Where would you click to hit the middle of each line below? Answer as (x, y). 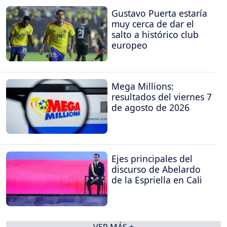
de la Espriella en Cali (157, 180)
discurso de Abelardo (156, 169)
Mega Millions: (143, 86)
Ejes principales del (152, 159)
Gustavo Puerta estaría (159, 13)
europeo (129, 45)
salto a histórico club (155, 35)
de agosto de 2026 (150, 107)
